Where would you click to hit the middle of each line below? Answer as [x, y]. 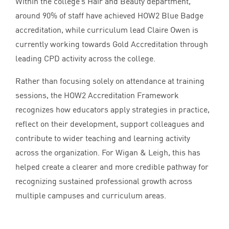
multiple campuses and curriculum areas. [91, 195]
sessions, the [40, 95]
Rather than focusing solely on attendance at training [110, 81]
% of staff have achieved [94, 15]
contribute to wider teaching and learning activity [103, 138]
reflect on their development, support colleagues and [110, 123]
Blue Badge [181, 15]
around [29, 15]
